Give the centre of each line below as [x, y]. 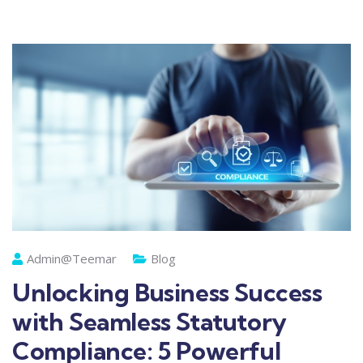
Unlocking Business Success [167, 293]
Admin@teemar [72, 259]
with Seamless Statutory [149, 322]
